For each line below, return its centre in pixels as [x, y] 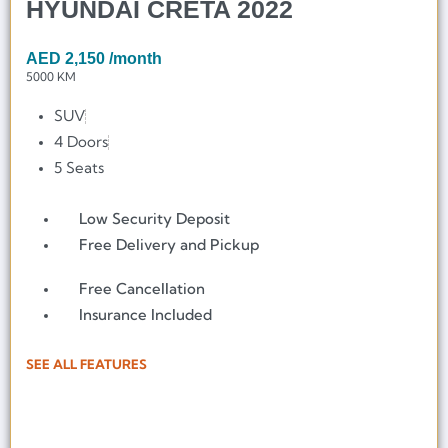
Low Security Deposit [155, 218]
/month [135, 58]
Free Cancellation [142, 289]
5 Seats [79, 167]
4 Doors [81, 141]
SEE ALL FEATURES [86, 364]
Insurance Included [146, 315]
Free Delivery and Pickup [169, 244]
